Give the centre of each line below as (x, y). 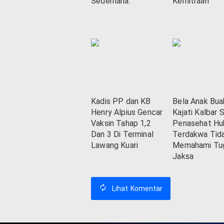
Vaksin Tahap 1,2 (121, 123)
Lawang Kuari (115, 145)
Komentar (146, 189)
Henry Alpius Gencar (127, 112)
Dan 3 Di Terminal (122, 134)
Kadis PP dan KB (121, 101)
